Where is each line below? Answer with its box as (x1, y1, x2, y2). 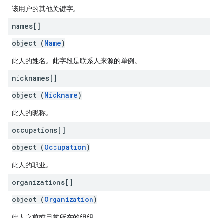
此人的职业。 (12, 161, 53, 169)
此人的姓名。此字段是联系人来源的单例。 (12, 57, 141, 65)
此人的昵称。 (12, 109, 53, 117)
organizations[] (12, 178, 73, 187)
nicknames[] (12, 73, 57, 83)
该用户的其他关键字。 (12, 5, 80, 13)
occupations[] (12, 126, 66, 135)
